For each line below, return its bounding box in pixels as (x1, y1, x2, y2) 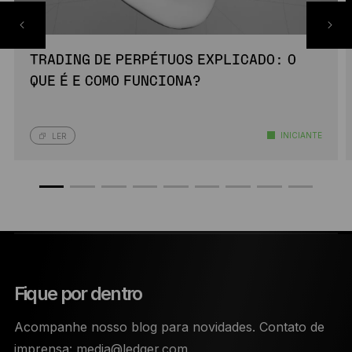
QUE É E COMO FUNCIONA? (29, 75, 201, 90)
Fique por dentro (13, 282, 142, 306)
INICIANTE (280, 130, 322, 141)
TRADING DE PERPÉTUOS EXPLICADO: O (29, 53, 296, 68)
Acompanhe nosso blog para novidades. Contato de (13, 319, 324, 335)
